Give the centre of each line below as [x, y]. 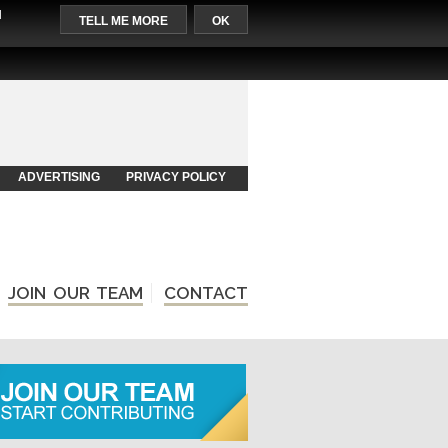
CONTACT [205, 293]
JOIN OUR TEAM [75, 293]
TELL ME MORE [123, 21]
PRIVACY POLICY [175, 177]
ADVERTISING [58, 177]
